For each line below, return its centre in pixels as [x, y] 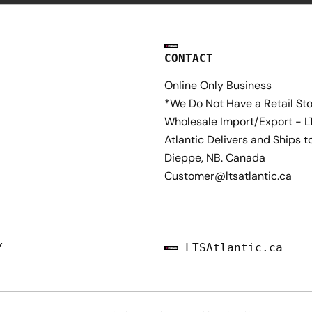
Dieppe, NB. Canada [215, 158]
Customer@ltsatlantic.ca [228, 176]
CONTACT [189, 58]
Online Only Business [218, 85]
